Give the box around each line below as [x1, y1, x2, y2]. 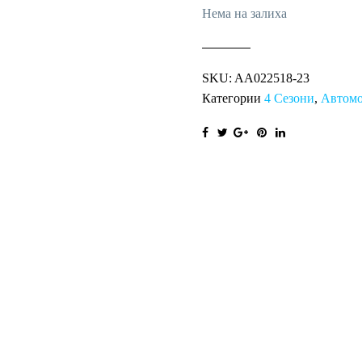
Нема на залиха [201, 6, 287, 20]
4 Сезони [263, 90, 314, 105]
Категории [201, 90, 264, 105]
